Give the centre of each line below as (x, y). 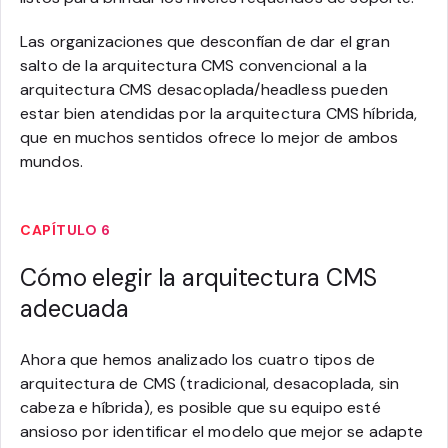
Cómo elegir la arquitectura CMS (199, 277)
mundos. (52, 161)
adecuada (75, 308)
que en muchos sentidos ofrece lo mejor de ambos (209, 137)
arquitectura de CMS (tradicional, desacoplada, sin (210, 383)
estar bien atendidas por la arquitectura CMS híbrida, (219, 113)
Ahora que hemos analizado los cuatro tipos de (198, 359)
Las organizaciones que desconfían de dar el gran (205, 41)
